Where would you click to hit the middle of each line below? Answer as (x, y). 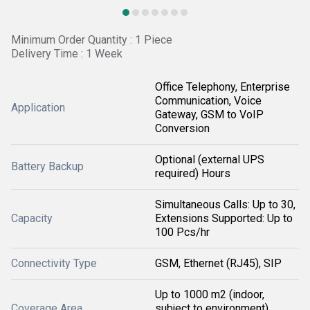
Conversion (182, 128)
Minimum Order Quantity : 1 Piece (92, 40)
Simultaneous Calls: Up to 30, (225, 204)
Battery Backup (47, 166)
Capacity (32, 218)
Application (38, 108)
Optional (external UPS (210, 159)
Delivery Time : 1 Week (67, 54)
